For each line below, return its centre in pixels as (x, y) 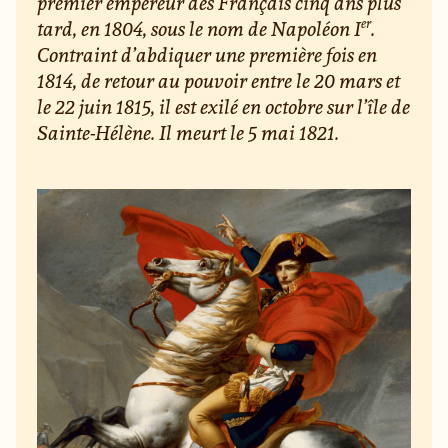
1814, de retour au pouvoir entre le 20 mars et (219, 81)
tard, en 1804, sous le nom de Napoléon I (199, 29)
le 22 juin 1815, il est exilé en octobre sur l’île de (224, 107)
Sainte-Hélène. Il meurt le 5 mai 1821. (188, 133)
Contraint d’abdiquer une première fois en (207, 55)
